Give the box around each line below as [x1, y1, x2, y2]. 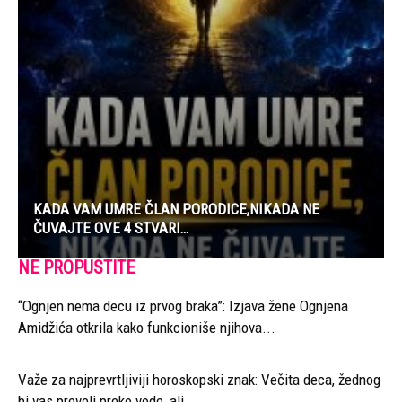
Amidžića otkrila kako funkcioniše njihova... [18, 318, 275, 336]
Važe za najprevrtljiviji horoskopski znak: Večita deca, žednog [18, 370, 380, 389]
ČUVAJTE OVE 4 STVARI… [33, 218, 188, 237]
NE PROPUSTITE [18, 256, 135, 278]
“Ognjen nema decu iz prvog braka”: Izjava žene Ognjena [18, 296, 348, 315]
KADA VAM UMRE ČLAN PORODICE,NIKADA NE [33, 199, 319, 218]
